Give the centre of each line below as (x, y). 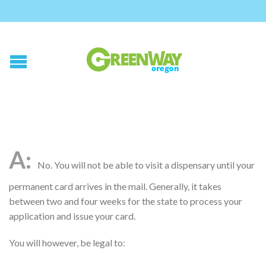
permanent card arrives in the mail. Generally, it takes (115, 186)
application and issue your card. (72, 216)
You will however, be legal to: (67, 243)
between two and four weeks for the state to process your (126, 201)
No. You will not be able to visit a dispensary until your (146, 165)
